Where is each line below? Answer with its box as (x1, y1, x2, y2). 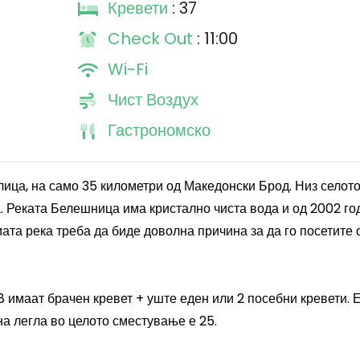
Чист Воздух (107, 88, 198, 111)
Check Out (107, 27, 197, 50)
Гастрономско (107, 119, 211, 141)
